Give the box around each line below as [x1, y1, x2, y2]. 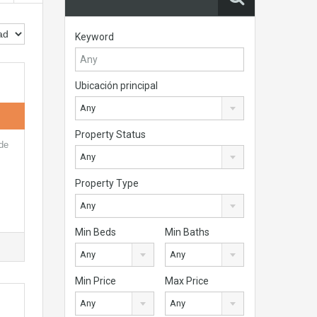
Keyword [75, 31, 114, 42]
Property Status [75, 129, 146, 140]
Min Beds [75, 226, 116, 238]
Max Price [165, 275, 209, 287]
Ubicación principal [75, 80, 158, 91]
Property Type [75, 178, 139, 189]
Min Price [75, 275, 116, 287]
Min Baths [165, 226, 210, 238]
